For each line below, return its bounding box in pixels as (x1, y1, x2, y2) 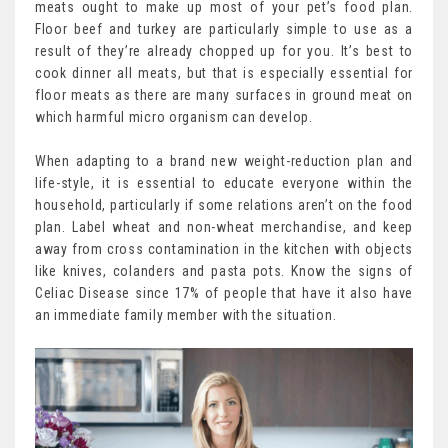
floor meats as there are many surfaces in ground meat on (35, 86, 413, 103)
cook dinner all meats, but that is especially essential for (35, 64, 413, 81)
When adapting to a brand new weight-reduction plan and (35, 152, 413, 169)
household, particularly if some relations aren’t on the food (35, 196, 413, 213)
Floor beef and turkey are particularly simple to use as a (35, 20, 413, 37)
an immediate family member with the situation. (35, 306, 337, 323)
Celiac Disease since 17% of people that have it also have (35, 284, 413, 301)
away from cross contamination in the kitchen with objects (35, 240, 413, 257)
